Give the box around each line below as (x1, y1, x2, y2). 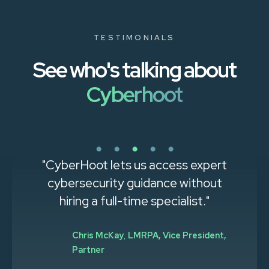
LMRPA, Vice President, (128, 229, 226, 241)
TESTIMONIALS (94, 32, 175, 43)
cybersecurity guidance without (47, 175, 222, 192)
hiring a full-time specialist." (59, 193, 210, 210)
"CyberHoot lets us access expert (42, 157, 227, 174)
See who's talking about (32, 56, 237, 85)
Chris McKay (72, 229, 124, 241)
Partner (72, 244, 104, 256)
